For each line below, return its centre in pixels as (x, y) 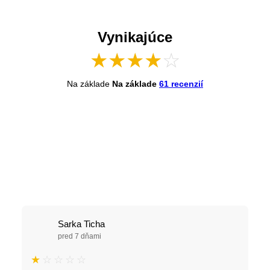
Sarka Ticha (81, 224)
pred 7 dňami (80, 236)
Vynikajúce (135, 37)
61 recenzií (181, 84)
